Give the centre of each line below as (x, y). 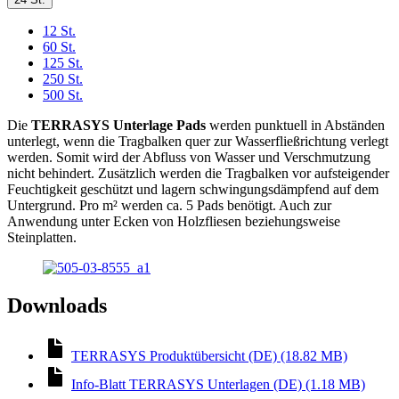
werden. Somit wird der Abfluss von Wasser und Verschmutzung (189, 157)
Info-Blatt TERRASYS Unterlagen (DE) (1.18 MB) (218, 384)
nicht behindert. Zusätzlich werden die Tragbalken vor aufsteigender (198, 173)
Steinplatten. (42, 237)
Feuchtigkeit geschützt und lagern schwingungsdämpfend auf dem (193, 189)
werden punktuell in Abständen (295, 125)
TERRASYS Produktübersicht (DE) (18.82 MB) (209, 355)
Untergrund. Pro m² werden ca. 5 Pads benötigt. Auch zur (169, 205)
